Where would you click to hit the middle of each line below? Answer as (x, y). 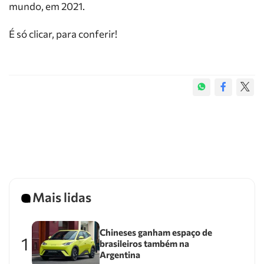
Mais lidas (62, 197)
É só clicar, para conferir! (63, 34)
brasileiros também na (144, 244)
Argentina (120, 255)
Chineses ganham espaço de (156, 232)
